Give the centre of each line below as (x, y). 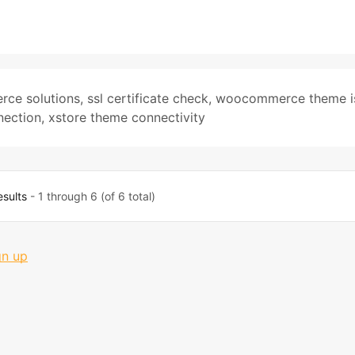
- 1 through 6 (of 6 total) (92, 196)
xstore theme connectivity (127, 117)
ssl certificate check (148, 98)
